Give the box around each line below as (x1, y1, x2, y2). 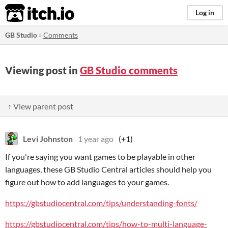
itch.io (5, 3, 49, 23)
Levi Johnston (23, 134, 73, 144)
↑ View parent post (8, 101, 73, 111)
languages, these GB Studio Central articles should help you (5, 164, 212, 174)
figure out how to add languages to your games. (5, 177, 169, 187)
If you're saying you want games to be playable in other (5, 152, 195, 161)
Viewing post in (5, 64, 80, 76)
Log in (195, 8, 214, 17)
